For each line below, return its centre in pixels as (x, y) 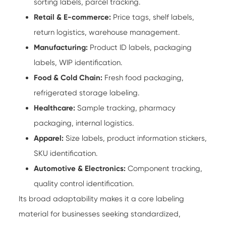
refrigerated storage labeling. (87, 93)
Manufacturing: (61, 47)
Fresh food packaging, (143, 77)
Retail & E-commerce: (73, 17)
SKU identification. (66, 153)
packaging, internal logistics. (84, 123)
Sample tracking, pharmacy (126, 108)
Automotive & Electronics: (80, 168)
